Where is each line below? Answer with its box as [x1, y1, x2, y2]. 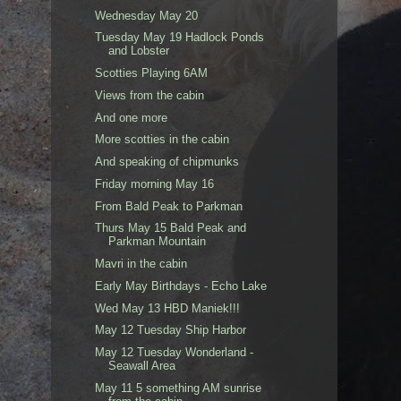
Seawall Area [108, 359, 176, 373]
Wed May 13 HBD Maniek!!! [95, 301, 241, 315]
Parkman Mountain [108, 235, 207, 249]
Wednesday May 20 [95, 8, 199, 22]
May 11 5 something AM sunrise [95, 380, 262, 395]
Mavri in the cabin [95, 257, 188, 271]
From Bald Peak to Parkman [95, 199, 243, 213]
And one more [95, 110, 168, 124]
